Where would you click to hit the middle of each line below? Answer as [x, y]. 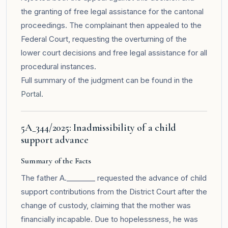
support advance [55, 140]
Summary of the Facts [56, 161]
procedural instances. [59, 66]
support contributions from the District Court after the [114, 191]
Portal [31, 94]
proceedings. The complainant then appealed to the [111, 25]
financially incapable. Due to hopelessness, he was [109, 219]
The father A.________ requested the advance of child [114, 178]
